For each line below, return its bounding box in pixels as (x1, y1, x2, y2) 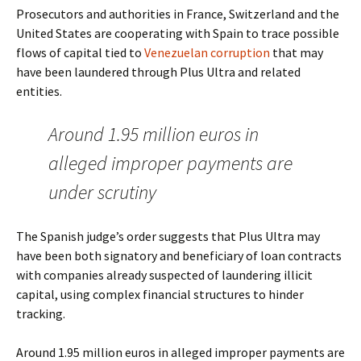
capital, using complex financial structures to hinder (16, 286, 304, 302)
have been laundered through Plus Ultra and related (16, 64, 301, 80)
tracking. (16, 305, 65, 322)
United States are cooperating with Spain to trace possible (16, 25, 339, 41)
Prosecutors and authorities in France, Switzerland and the (16, 6, 339, 22)
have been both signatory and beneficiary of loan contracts (16, 247, 342, 263)
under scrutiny (48, 180, 156, 205)
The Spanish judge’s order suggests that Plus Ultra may (16, 228, 320, 244)
